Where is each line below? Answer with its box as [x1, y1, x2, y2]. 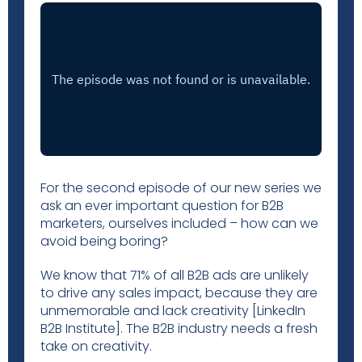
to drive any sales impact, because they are [40, 284, 318, 302]
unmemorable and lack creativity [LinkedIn [40, 301, 305, 320]
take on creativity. [40, 337, 152, 356]
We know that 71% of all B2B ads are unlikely [40, 266, 309, 284]
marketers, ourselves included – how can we [40, 214, 318, 233]
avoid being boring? [40, 232, 171, 250]
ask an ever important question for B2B [40, 196, 284, 215]
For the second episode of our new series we [40, 179, 322, 197]
